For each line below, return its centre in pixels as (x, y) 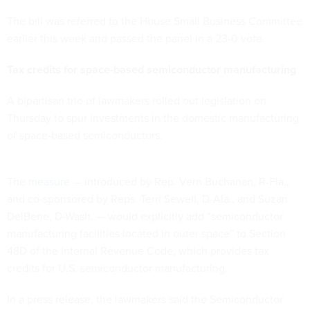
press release (59, 299)
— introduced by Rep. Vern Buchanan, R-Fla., (180, 181)
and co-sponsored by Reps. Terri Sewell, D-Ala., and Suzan (147, 198)
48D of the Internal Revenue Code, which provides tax (138, 250)
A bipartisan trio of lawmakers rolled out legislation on (137, 100)
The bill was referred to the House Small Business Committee (155, 20)
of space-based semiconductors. (86, 135)
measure (49, 181)
